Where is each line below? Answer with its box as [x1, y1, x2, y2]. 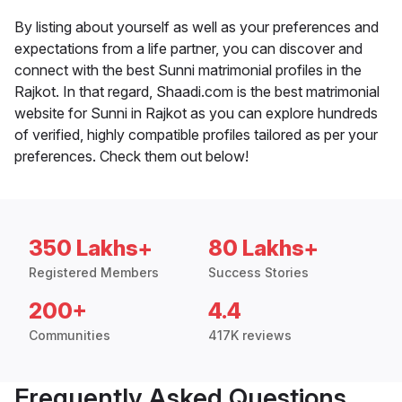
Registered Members [29, 265, 159, 281]
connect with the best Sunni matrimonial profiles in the [14, 61, 362, 80]
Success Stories [208, 265, 309, 281]
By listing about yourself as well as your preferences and [14, 18, 379, 37]
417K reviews [208, 328, 292, 344]
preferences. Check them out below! [14, 147, 249, 166]
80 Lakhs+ [208, 235, 319, 262]
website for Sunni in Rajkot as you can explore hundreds [14, 104, 378, 123]
